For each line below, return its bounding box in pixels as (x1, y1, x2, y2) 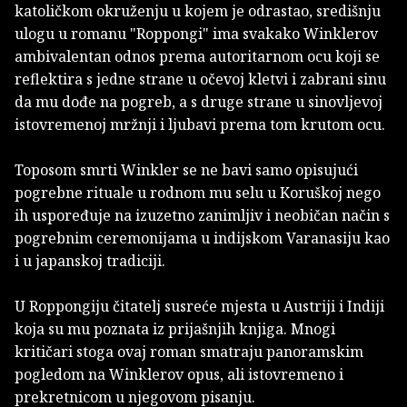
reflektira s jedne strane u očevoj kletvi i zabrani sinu (15, 69, 386, 90)
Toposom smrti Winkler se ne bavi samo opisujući (15, 160, 358, 181)
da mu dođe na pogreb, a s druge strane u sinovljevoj (15, 92, 382, 113)
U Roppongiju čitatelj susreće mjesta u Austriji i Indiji (15, 296, 384, 317)
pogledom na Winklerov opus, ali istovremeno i (15, 364, 343, 385)
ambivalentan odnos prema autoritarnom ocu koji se (15, 46, 380, 67)
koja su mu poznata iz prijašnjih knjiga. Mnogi (15, 319, 335, 340)
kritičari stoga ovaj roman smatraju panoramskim (15, 342, 363, 362)
